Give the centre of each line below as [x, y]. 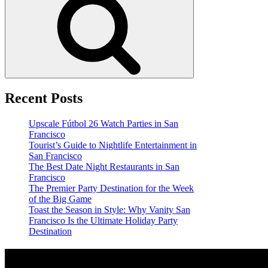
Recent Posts [44, 98]
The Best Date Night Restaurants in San [104, 166]
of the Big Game [60, 199]
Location [72, 256]
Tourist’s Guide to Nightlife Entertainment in [113, 145]
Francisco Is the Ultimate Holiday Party [103, 220]
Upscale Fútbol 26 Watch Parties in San [103, 123]
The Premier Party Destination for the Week [111, 188]
